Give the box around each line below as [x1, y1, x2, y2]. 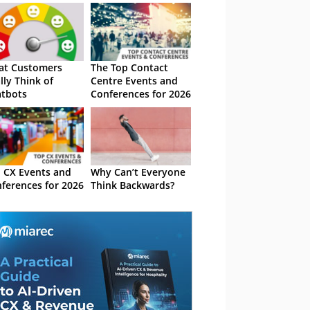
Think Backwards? [91, 179, 174, 192]
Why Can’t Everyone [91, 165, 185, 179]
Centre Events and [91, 74, 178, 87]
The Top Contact [91, 61, 168, 74]
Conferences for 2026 [91, 87, 191, 100]
